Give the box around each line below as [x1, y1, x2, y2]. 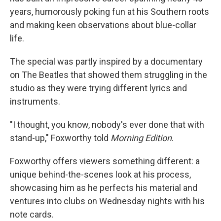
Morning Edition [110, 133, 172, 144]
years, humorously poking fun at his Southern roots [10, 6, 209, 17]
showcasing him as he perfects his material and [10, 183, 197, 193]
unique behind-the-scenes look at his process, [10, 169, 191, 180]
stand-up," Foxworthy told [10, 133, 110, 144]
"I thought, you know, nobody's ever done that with [10, 119, 204, 130]
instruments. [10, 96, 60, 107]
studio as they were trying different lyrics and [10, 83, 187, 94]
